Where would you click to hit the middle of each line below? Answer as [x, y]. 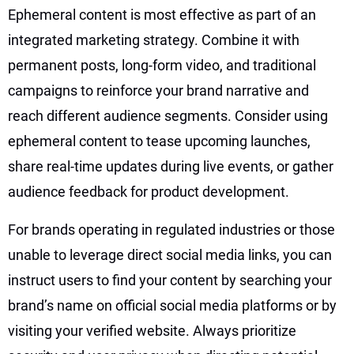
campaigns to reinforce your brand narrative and [158, 90]
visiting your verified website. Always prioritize [152, 330]
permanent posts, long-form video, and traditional [162, 65]
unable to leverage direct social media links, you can [170, 254]
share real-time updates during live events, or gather [171, 166]
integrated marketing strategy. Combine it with [154, 40]
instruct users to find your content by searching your [170, 280]
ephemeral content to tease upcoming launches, [159, 141]
